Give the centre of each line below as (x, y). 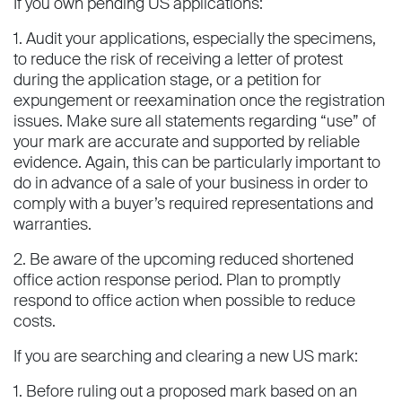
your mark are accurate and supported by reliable (187, 142)
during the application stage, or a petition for (167, 80)
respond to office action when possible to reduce (184, 301)
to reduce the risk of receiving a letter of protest (178, 60)
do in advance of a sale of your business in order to (191, 184)
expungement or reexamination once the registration (199, 101)
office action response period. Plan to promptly (177, 280)
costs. (35, 322)
